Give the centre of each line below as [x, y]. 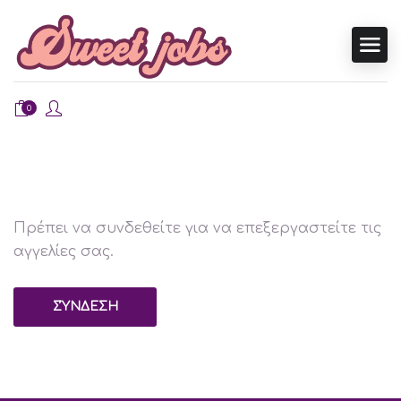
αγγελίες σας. [64, 251]
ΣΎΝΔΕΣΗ [85, 306]
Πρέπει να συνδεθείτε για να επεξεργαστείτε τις [197, 228]
